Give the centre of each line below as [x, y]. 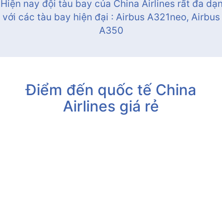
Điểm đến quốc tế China [111, 90]
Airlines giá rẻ [111, 106]
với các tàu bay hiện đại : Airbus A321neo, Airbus [111, 17]
